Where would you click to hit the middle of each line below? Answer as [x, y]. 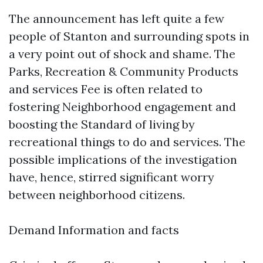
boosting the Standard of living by [102, 124]
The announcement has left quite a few [117, 18]
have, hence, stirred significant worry [112, 177]
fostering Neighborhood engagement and [122, 107]
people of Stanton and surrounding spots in [129, 36]
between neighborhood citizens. [97, 195]
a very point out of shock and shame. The [122, 54]
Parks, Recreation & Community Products [124, 71]
